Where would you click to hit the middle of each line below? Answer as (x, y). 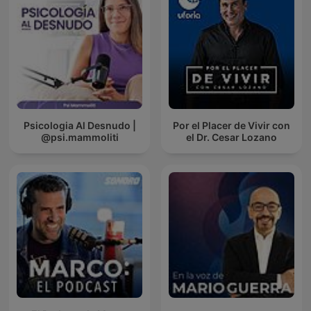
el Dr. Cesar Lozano (232, 137)
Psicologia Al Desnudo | (79, 125)
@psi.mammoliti (79, 137)
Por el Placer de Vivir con (232, 125)
